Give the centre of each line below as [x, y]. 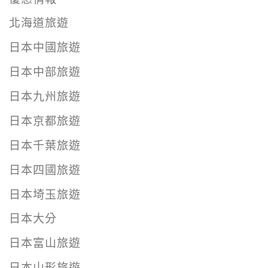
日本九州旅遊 [45, 97]
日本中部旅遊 [45, 72]
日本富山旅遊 [45, 243]
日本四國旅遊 [45, 170]
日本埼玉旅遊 [45, 194]
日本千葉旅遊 [45, 145]
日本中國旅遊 [45, 48]
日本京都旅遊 [45, 121]
